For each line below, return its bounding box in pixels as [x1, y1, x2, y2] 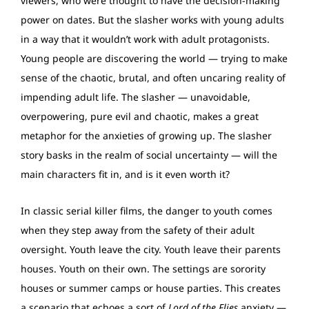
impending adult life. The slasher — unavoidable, [21, 90, 250, 104]
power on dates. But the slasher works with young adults [21, 13, 284, 27]
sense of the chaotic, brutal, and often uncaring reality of [21, 71, 286, 85]
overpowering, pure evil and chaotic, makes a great [21, 110, 259, 123]
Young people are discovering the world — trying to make [21, 52, 288, 66]
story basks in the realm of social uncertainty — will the [21, 148, 277, 162]
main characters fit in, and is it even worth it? [21, 168, 230, 181]
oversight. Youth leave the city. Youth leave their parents [21, 243, 281, 257]
